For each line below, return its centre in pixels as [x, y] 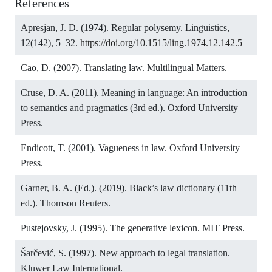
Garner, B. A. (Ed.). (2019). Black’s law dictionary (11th [129, 188]
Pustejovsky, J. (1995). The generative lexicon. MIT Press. [133, 228]
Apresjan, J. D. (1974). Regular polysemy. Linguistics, [125, 28]
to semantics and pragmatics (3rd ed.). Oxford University [129, 108]
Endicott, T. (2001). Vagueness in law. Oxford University [130, 148]
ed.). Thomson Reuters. [66, 203]
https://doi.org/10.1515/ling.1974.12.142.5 [161, 43]
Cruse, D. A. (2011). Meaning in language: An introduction [134, 93]
